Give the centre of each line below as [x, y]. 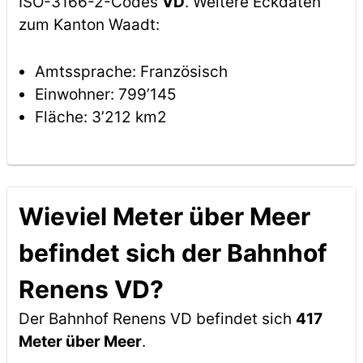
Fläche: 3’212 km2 [100, 117]
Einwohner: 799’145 [105, 94]
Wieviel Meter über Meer [164, 216]
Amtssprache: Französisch [131, 72]
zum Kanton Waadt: [89, 25]
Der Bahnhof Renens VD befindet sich [157, 319]
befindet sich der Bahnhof [173, 253]
